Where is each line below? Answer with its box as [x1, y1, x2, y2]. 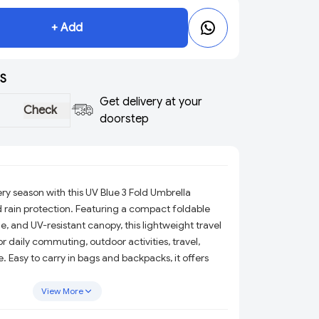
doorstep [99, 112, 149, 126]
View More [41, 286, 83, 296]
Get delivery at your [99, 95, 202, 109]
